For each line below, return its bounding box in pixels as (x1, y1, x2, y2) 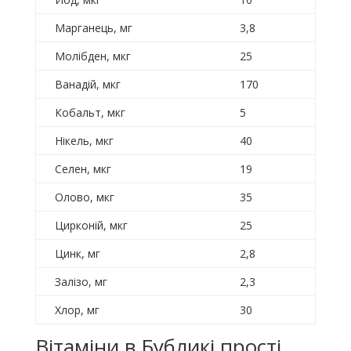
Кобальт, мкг (54, 105, 125, 121)
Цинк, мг (54, 246, 100, 262)
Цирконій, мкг (54, 218, 128, 233)
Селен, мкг (54, 161, 111, 177)
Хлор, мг (54, 302, 100, 318)
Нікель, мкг (54, 133, 114, 149)
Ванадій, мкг (54, 77, 121, 92)
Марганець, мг (54, 20, 132, 36)
